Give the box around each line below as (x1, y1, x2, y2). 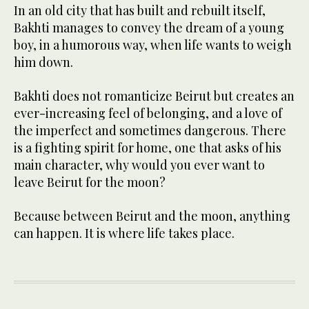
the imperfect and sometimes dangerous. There (14, 122, 286, 139)
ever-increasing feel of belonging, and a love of (14, 105, 282, 122)
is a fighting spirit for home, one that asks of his (14, 139, 281, 157)
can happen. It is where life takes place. (14, 225, 235, 242)
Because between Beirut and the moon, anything (14, 208, 290, 225)
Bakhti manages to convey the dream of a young (14, 19, 284, 37)
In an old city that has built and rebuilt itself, (14, 2, 266, 19)
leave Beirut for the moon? (14, 174, 166, 191)
